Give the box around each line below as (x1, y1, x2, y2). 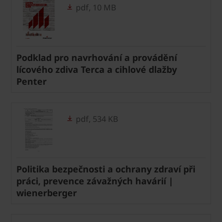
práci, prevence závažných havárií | (16, 174, 173, 187)
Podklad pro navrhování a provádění (16, 51, 177, 63)
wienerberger (16, 186, 77, 199)
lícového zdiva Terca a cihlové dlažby (16, 63, 177, 75)
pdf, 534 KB (74, 113, 118, 124)
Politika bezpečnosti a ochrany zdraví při (16, 163, 195, 175)
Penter (16, 75, 47, 87)
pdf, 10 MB (74, 1, 116, 13)
